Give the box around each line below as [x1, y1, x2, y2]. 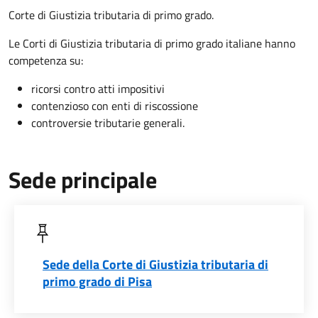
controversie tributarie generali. [31, 114, 185, 132]
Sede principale [9, 163, 157, 197]
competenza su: [9, 52, 83, 70]
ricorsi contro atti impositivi [31, 80, 165, 98]
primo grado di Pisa [43, 272, 152, 292]
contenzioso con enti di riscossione [31, 97, 198, 115]
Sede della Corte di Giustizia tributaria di [43, 255, 268, 275]
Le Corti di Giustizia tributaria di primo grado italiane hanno [9, 35, 295, 53]
